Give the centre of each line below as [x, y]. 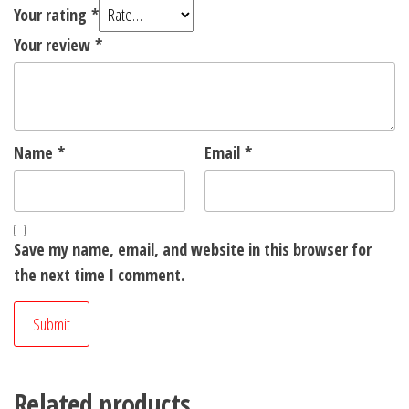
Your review [54, 45]
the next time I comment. [99, 275]
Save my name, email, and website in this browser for [193, 250]
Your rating [52, 15]
